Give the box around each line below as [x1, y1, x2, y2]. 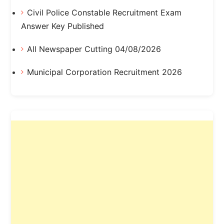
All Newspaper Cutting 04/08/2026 [26, 43, 161, 54]
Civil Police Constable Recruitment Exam [26, 7, 181, 17]
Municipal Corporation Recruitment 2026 [26, 66, 182, 77]
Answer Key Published [20, 20, 104, 31]
